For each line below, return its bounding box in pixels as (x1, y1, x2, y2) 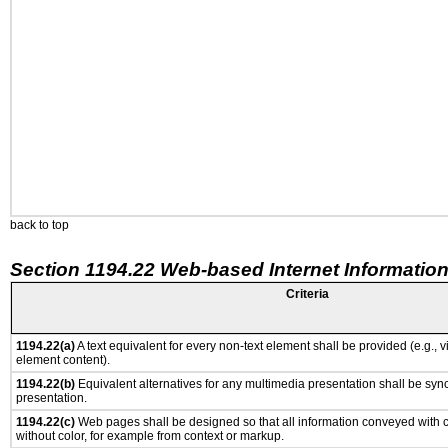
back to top (10, 218, 69, 232)
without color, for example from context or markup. (16, 429, 284, 443)
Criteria (286, 287, 329, 301)
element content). (16, 353, 110, 367)
